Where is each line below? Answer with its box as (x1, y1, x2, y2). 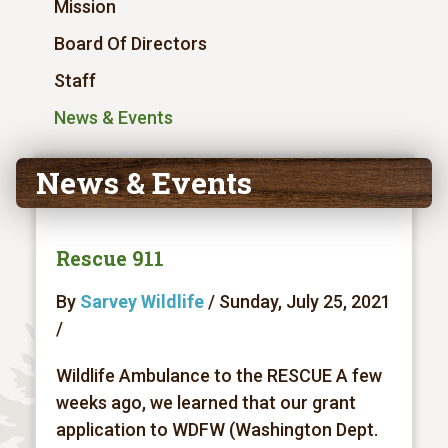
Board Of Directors (53, 33, 207, 54)
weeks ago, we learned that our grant (55, 392, 356, 413)
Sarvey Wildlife (79, 291, 204, 312)
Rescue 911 (55, 245, 164, 271)
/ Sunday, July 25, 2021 (203, 291, 391, 312)
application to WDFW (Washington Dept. (55, 419, 378, 440)
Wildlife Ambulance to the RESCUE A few (55, 365, 382, 386)
